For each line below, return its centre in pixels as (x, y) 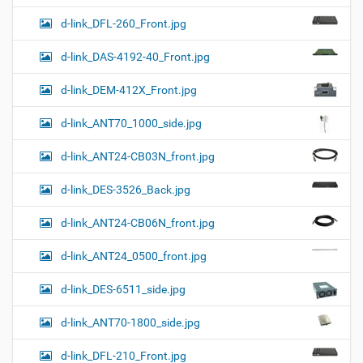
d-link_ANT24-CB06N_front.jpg (138, 223)
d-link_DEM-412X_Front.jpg (129, 90)
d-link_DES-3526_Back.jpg (126, 190)
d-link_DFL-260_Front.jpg (124, 24)
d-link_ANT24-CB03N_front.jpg (138, 157)
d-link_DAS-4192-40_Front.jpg (135, 57)
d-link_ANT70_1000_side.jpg (131, 124)
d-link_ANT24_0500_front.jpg (134, 256)
